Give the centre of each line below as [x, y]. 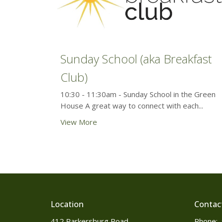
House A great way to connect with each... [132, 106]
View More [79, 122]
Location [67, 204]
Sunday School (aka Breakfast [136, 59]
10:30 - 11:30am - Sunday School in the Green [138, 94]
